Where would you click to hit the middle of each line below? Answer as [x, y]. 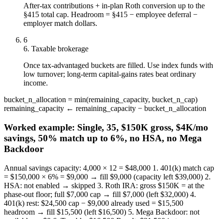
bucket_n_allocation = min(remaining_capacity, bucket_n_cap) [101, 100]
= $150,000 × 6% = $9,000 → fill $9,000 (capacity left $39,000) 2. [107, 176]
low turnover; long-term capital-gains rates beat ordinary [110, 74]
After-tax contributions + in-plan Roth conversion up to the [114, 6]
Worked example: [41, 127]
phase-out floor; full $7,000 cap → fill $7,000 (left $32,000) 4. [100, 194]
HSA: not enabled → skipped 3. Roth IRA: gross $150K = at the [104, 185]
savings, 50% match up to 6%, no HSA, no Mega [103, 138]
